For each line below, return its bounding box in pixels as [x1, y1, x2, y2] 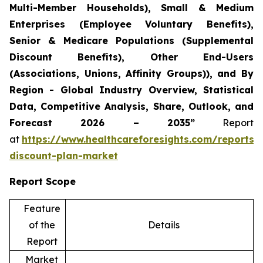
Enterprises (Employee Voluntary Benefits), [9, 18, 254, 30]
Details [147, 218, 180, 231]
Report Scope [9, 175, 76, 187]
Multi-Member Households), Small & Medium [9, 1, 254, 14]
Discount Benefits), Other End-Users [9, 50, 254, 63]
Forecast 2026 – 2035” [9, 116, 195, 129]
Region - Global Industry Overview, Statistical [9, 83, 254, 96]
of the [28, 218, 55, 231]
